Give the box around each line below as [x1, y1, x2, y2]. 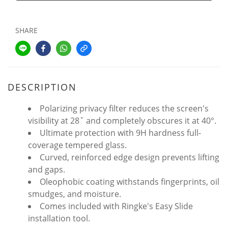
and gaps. [28, 164, 65, 175]
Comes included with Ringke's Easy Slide [40, 201, 193, 212]
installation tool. [28, 213, 90, 224]
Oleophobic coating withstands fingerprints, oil [40, 176, 219, 187]
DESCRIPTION [8, 81, 77, 93]
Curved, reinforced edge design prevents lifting [40, 152, 219, 163]
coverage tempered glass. [28, 139, 127, 151]
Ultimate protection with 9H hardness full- [40, 127, 201, 138]
